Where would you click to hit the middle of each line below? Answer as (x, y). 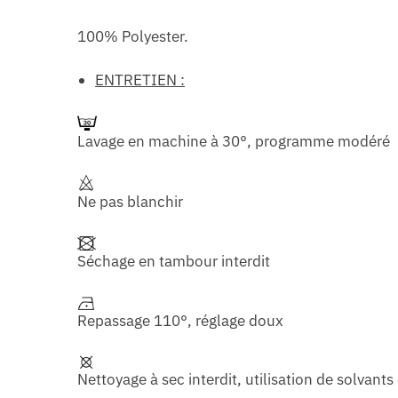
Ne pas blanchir (131, 202)
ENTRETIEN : (140, 80)
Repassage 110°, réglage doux (181, 320)
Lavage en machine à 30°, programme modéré (234, 142)
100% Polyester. (133, 37)
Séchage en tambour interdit (174, 262)
